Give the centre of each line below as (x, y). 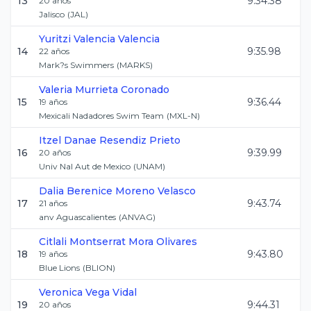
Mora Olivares (163, 242)
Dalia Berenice (76, 191)
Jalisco (52, 14)
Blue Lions (59, 268)
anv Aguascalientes (77, 217)
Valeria (56, 90)
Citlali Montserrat (82, 242)
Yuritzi (55, 39)
